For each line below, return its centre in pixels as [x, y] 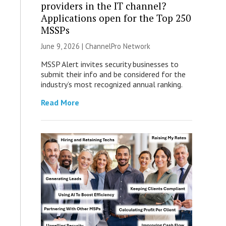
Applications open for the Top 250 [116, 18]
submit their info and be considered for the [113, 74]
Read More [60, 103]
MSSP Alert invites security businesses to [109, 64]
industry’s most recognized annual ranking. [111, 84]
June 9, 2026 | [63, 46]
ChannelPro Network [118, 46]
